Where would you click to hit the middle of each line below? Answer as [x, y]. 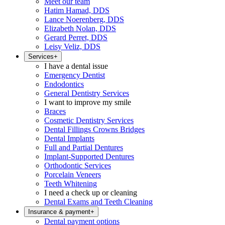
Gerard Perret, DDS [76, 37]
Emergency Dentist [75, 75]
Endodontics [64, 84]
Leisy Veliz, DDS [72, 46]
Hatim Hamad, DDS [77, 10]
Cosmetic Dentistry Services [89, 120]
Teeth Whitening [71, 184]
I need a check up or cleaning [91, 193]
